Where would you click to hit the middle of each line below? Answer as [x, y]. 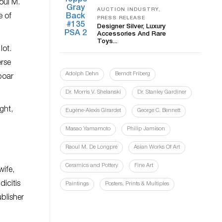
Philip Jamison [146, 129]
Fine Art [144, 166]
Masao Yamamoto [88, 129]
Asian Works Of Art [157, 147]
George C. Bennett [159, 111]
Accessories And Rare [132, 34]
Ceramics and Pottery [92, 166]
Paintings [77, 184]
